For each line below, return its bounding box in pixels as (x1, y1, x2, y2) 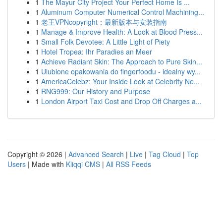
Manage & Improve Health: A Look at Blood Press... (41, 27, 203, 37)
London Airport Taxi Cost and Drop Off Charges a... (41, 96, 202, 106)
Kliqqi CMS (66, 159, 100, 169)
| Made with (26, 159, 66, 169)
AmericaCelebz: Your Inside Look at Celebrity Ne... (41, 76, 200, 86)
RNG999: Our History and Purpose (41, 86, 150, 96)
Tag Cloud (149, 149, 181, 159)
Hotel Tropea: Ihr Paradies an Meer (41, 47, 152, 56)
